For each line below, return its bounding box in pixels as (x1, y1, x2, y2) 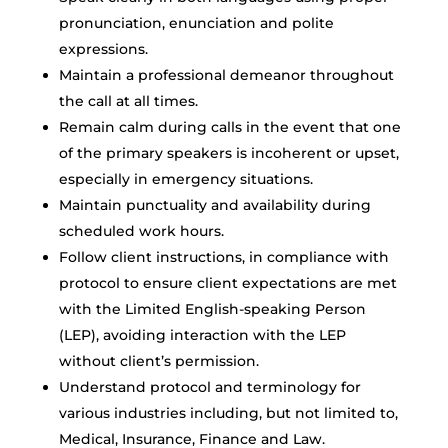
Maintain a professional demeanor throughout (58, 66, 394, 84)
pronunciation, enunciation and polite (58, 14, 334, 32)
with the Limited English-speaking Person (58, 300, 366, 318)
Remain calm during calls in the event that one (58, 118, 401, 136)
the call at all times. (58, 92, 198, 110)
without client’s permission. (58, 352, 259, 370)
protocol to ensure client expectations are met (58, 274, 397, 292)
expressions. (58, 40, 148, 58)
